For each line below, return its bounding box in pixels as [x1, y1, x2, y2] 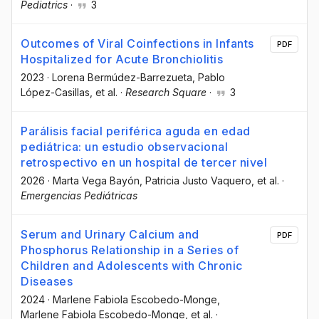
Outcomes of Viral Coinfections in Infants [21, 36, 254, 51]
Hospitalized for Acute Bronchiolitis [21, 51, 223, 66]
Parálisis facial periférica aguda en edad [21, 124, 251, 139]
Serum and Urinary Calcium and [21, 227, 199, 242]
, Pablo [192, 70, 225, 83]
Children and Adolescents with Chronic [21, 258, 243, 273]
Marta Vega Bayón [53, 174, 140, 187]
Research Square [125, 85, 206, 98]
